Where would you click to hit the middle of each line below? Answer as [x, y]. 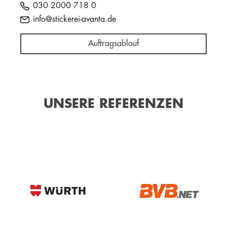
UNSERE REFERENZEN [113, 103]
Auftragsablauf [113, 44]
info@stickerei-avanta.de [74, 19]
